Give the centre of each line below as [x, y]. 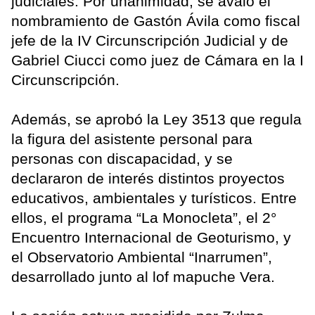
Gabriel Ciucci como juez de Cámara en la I [157, 60]
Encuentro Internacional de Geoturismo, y [151, 237]
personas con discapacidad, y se [122, 158]
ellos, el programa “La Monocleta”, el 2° [144, 217]
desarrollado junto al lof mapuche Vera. [143, 276]
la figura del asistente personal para [132, 139]
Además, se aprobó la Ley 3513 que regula [156, 119]
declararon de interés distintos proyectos [148, 178]
